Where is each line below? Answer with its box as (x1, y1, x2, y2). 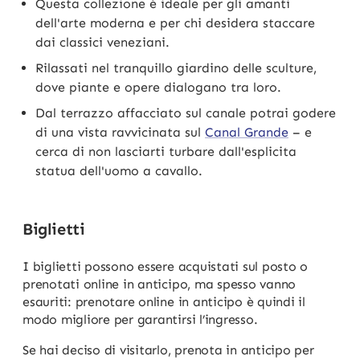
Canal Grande (205, 124, 288, 140)
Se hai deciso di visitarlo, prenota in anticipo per (22, 342, 314, 358)
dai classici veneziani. (35, 34, 170, 50)
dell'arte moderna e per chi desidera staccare (35, 14, 315, 31)
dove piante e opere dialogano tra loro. (35, 79, 281, 95)
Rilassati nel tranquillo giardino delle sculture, (35, 59, 317, 76)
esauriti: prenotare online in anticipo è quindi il (22, 293, 306, 309)
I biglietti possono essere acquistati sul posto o (22, 258, 309, 274)
